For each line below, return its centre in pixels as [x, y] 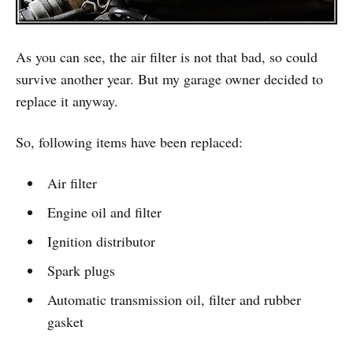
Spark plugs [81, 271]
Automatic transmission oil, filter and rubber [174, 300]
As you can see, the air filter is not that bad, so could [167, 57]
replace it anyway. [67, 101]
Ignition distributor [101, 242]
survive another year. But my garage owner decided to [169, 79]
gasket [65, 322]
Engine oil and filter [104, 212]
